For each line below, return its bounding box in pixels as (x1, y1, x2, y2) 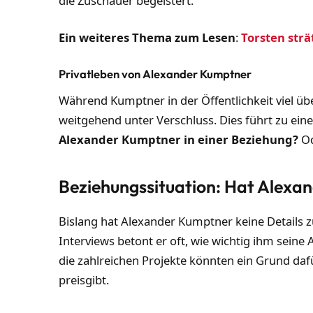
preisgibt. (59, 272, 110, 289)
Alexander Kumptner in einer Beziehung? (59, 131, 299, 148)
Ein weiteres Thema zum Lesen (59, 29, 236, 46)
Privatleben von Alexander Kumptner (59, 66, 252, 81)
